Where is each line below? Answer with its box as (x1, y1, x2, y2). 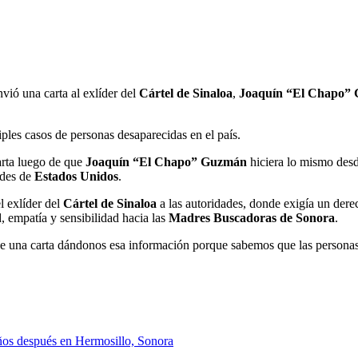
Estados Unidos (34, 169, 118, 183)
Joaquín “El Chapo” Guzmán (86, 154, 247, 169)
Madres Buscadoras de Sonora (169, 210, 335, 225)
